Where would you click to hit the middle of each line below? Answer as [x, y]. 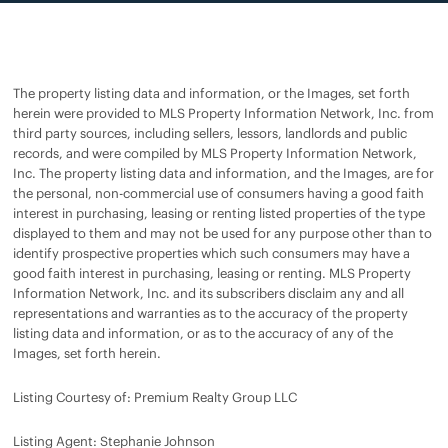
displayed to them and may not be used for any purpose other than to [222, 233]
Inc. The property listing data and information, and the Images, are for [223, 173]
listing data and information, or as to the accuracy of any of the [203, 333]
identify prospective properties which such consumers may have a [211, 253]
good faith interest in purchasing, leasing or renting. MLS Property [212, 273]
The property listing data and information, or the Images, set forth [211, 93]
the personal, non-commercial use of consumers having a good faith [218, 193]
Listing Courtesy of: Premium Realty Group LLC [155, 397]
